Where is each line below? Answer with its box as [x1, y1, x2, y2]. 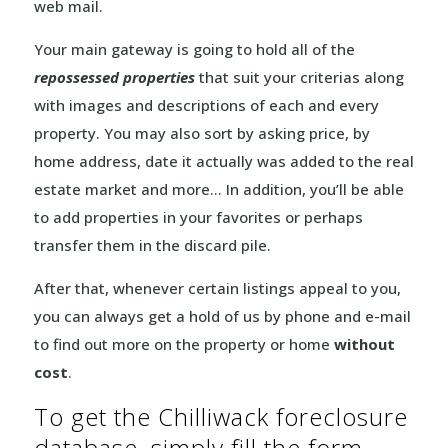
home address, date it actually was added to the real [33, 151, 414, 171]
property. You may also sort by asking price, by [33, 123, 370, 143]
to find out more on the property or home [33, 334, 334, 354]
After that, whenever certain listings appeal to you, [33, 278, 401, 298]
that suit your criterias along [194, 67, 404, 87]
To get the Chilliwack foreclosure [33, 400, 408, 433]
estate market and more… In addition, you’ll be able [33, 179, 404, 199]
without [333, 334, 395, 354]
